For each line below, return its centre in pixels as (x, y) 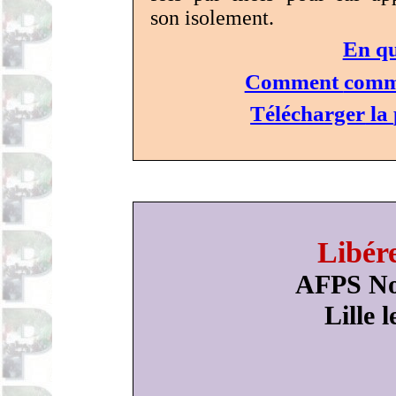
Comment (294, 81)
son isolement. (213, 18)
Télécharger (308, 114)
